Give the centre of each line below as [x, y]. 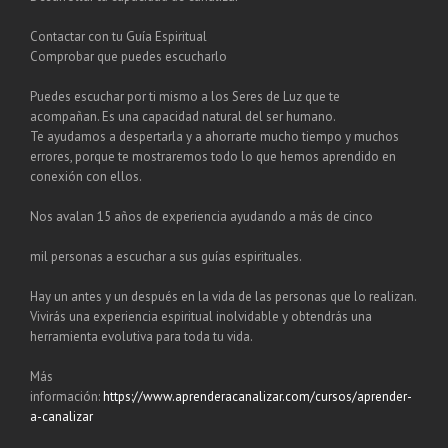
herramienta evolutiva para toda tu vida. [141, 337]
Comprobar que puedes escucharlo [128, 57]
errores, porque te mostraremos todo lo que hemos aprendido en [213, 157]
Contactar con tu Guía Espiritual [118, 37]
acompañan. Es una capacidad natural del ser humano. [183, 117]
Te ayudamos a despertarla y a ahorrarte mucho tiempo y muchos [214, 137]
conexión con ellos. [86, 177]
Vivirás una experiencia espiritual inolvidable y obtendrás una [201, 317]
